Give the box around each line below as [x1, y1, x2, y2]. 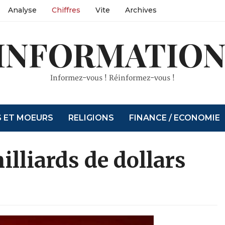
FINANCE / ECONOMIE [129, 113, 220, 123]
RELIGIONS [68, 113, 115, 123]
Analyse [8, 6, 37, 15]
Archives [125, 6, 157, 15]
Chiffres [51, 6, 80, 15]
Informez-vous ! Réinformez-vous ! [50, 74, 175, 82]
